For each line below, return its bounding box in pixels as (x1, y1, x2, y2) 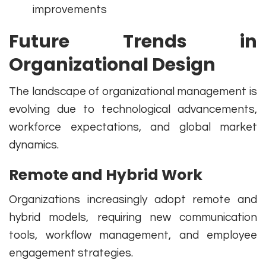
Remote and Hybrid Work (9, 164, 202, 186)
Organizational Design (9, 52, 216, 78)
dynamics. (9, 139, 59, 151)
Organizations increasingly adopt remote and (9, 194, 257, 206)
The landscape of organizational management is (9, 85, 257, 98)
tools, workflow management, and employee (9, 229, 257, 242)
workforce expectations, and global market (9, 121, 257, 134)
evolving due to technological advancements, (9, 103, 257, 116)
